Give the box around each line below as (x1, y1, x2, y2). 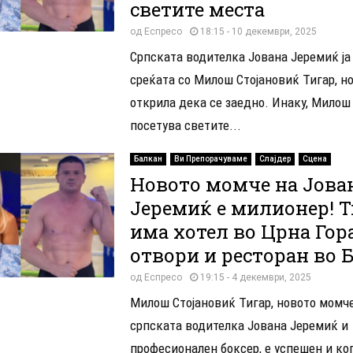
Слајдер (258, 154, 291, 163)
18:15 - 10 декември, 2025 (199, 25, 317, 37)
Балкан (133, 154, 162, 163)
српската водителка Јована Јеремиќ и (129, 317, 348, 333)
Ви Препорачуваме (173, 154, 247, 163)
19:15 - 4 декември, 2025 (199, 271, 311, 283)
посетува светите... (129, 117, 241, 133)
